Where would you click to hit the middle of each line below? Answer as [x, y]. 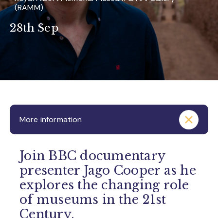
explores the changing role [104, 185]
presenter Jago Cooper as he [108, 171]
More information [51, 119]
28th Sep [34, 28]
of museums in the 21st [93, 200]
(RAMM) [29, 8]
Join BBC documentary [92, 156]
